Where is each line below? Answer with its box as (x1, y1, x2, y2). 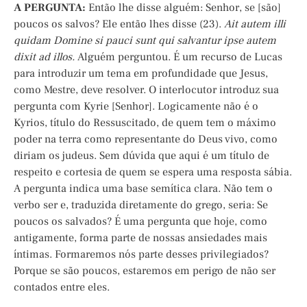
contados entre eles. (14, 280, 110, 295)
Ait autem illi (224, 17, 286, 32)
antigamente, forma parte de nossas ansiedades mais (14, 231, 267, 245)
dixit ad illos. (14, 50, 77, 64)
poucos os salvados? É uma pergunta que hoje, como (14, 214, 267, 229)
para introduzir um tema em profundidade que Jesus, (14, 66, 268, 81)
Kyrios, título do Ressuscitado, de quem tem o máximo (14, 116, 276, 130)
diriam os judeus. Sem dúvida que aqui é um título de (14, 149, 269, 163)
